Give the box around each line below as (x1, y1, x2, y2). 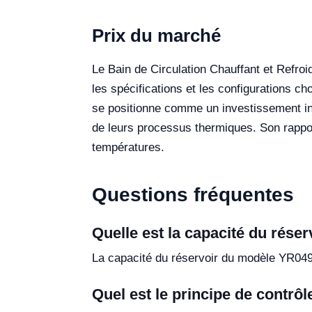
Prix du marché (92, 24, 221, 46)
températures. (92, 140, 164, 154)
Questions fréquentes (92, 183, 294, 205)
